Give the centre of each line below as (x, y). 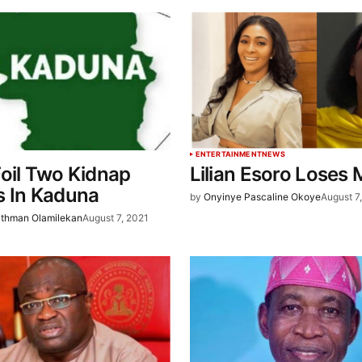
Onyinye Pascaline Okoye (262, 197)
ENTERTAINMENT (228, 154)
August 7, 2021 (116, 218)
